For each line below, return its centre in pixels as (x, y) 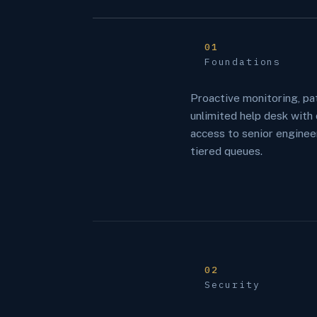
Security (232, 284)
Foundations (243, 62)
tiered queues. (226, 150)
